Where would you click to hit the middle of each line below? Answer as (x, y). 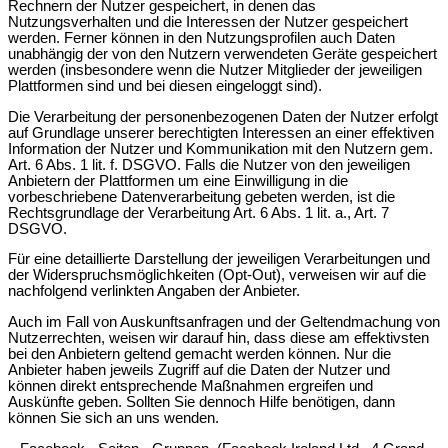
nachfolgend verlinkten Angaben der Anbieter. (154, 291)
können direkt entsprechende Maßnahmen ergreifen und (190, 386)
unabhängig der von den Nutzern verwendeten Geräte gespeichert (222, 54)
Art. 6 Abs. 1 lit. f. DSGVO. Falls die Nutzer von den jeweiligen (209, 164)
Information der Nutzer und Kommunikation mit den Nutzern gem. (220, 148)
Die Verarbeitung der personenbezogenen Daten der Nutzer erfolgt (223, 116)
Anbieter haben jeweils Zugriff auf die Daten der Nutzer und (199, 370)
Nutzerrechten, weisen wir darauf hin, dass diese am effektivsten (218, 338)
